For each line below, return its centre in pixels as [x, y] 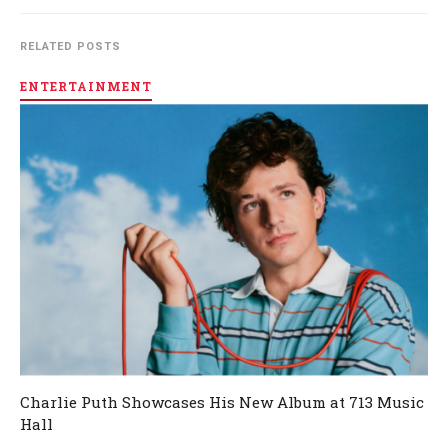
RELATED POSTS [70, 46]
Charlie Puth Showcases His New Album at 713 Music [222, 402]
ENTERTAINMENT [86, 86]
